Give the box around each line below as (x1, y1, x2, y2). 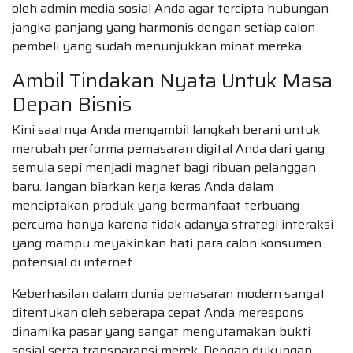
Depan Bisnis (12, 87, 132, 120)
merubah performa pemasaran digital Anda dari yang (12, 138, 325, 158)
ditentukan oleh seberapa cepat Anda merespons (12, 302, 303, 322)
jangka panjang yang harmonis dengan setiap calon (12, 17, 315, 37)
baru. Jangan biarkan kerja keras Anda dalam (12, 176, 273, 196)
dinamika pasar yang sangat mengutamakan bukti (12, 321, 310, 341)
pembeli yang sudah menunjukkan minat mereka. (12, 35, 304, 56)
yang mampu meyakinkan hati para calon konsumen (12, 232, 321, 253)
